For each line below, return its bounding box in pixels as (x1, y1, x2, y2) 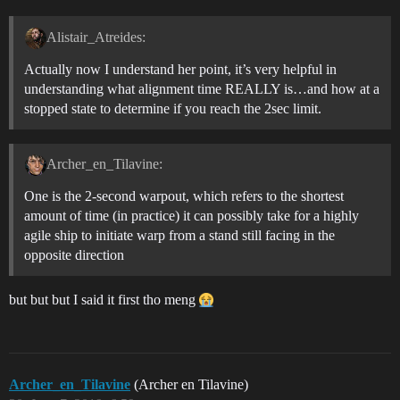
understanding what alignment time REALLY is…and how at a (24, 80, 379, 96)
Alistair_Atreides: (46, 29, 146, 45)
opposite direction (24, 247, 124, 263)
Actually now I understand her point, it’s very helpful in (24, 61, 337, 77)
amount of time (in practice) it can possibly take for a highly (24, 208, 359, 224)
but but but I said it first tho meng (9, 292, 199, 308)
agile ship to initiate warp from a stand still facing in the (24, 228, 335, 244)
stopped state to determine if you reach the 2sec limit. (24, 100, 321, 116)
